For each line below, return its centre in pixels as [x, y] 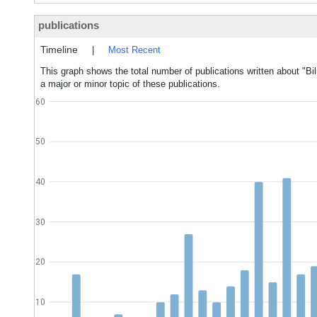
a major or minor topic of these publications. [130, 84]
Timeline [59, 50]
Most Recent [134, 50]
